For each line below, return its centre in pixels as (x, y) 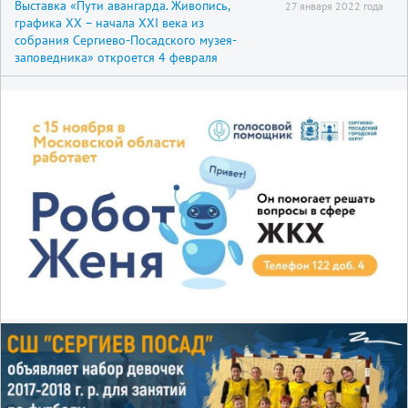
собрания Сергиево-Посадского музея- (126, 40)
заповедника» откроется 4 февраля (116, 57)
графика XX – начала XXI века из (109, 22)
